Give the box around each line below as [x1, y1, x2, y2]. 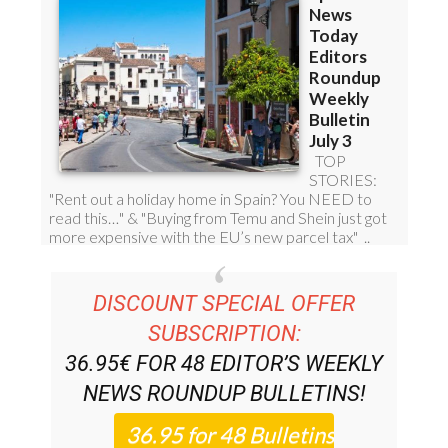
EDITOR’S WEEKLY [210, 313, 383, 339]
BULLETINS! [244, 343, 366, 369]
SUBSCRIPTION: [147, 283, 301, 309]
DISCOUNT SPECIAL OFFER [93, 253, 355, 279]
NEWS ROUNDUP [82, 343, 245, 369]
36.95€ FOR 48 [65, 313, 210, 339]
